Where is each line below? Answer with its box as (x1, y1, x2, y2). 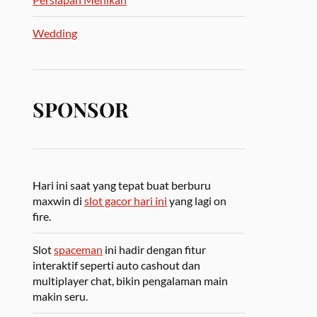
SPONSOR (33, 96, 129, 122)
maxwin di (33, 194, 85, 207)
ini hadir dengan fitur (103, 243, 207, 256)
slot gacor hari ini (84, 194, 168, 207)
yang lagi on (167, 194, 227, 207)
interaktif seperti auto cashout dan (33, 258, 201, 272)
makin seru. (33, 289, 88, 303)
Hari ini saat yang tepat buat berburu (33, 178, 212, 192)
